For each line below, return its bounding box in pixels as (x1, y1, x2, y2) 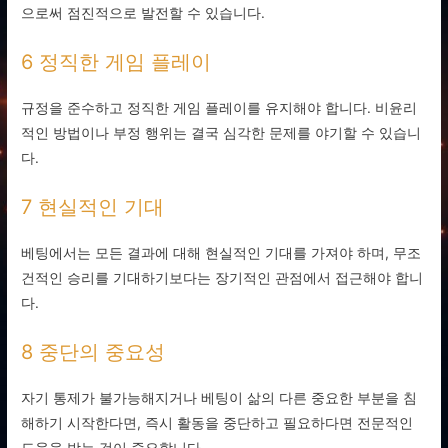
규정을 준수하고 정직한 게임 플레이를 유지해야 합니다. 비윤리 (21, 100, 418, 117)
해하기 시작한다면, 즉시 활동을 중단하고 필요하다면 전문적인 (21, 414, 414, 431)
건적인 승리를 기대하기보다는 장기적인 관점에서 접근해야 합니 (21, 270, 424, 286)
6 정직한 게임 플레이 (21, 50, 212, 75)
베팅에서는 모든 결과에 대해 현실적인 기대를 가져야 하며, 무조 (21, 245, 422, 261)
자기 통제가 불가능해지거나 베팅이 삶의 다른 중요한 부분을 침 (21, 389, 418, 406)
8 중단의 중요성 (21, 339, 166, 364)
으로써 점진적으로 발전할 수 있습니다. (21, 5, 266, 22)
